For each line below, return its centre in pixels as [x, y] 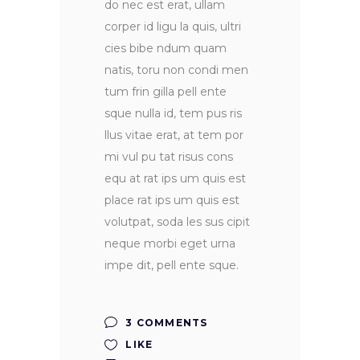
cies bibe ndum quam [166, 49]
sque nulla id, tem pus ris [173, 114]
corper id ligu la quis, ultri [173, 27]
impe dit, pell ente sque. [172, 266]
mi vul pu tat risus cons [169, 157]
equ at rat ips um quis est [175, 179]
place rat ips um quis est [172, 200]
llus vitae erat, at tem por [174, 135]
